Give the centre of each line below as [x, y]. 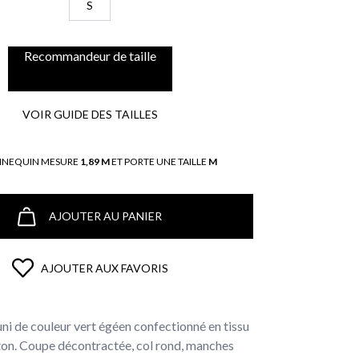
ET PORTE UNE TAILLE [159, 161]
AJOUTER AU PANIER [105, 216]
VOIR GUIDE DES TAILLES [90, 114]
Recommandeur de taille [90, 56]
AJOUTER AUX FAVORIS [104, 268]
